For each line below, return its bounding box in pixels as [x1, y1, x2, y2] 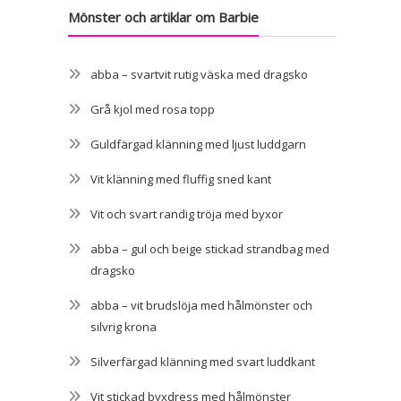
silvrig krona [90, 318, 157, 335]
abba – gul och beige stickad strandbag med [90, 240, 329, 257]
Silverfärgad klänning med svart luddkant [90, 353, 315, 370]
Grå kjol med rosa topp [90, 100, 215, 117]
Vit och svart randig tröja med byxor [90, 205, 283, 222]
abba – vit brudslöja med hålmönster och [90, 296, 312, 313]
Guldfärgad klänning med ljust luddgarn [90, 135, 306, 152]
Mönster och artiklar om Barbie [68, 7, 259, 26]
